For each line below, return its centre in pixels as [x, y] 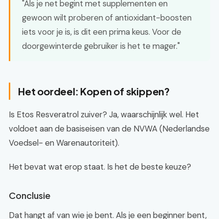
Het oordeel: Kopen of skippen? [94, 91]
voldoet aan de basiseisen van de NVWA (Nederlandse [109, 129]
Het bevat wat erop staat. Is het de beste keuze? [100, 167]
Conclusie [30, 195]
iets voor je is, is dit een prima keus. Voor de [102, 32]
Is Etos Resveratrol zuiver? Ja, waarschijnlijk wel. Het [104, 114]
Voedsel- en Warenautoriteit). [64, 143]
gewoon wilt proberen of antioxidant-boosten [107, 18]
